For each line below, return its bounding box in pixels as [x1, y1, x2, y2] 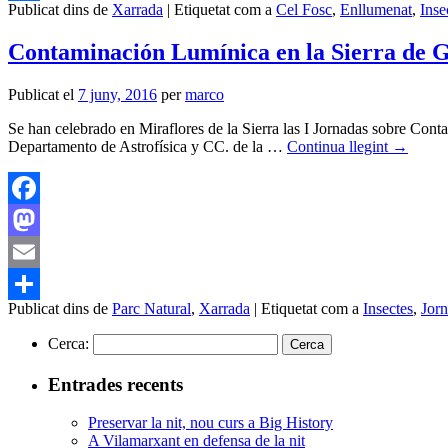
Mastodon [8, 243, 71, 261]
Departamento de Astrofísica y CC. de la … [8, 138, 287, 156]
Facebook [8, 211, 70, 229]
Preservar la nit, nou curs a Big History [88, 414, 333, 432]
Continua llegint [287, 138, 392, 156]
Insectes [363, 300, 413, 318]
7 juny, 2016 [78, 86, 157, 104]
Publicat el [8, 86, 74, 104]
